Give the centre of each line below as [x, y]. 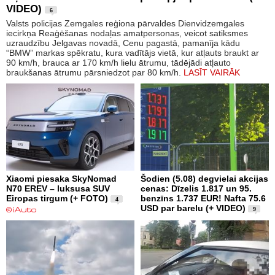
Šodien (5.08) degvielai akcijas [204, 179]
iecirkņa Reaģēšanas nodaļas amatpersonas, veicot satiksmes [127, 33]
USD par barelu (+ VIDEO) [193, 208]
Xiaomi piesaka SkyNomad [61, 179]
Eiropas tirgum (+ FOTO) [57, 199]
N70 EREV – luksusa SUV [58, 189]
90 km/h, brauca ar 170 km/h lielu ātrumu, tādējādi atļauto [118, 63]
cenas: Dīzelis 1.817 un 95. [196, 189]
